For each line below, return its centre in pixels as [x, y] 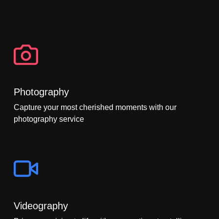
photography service [49, 119]
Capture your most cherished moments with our [95, 107]
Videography [41, 206]
